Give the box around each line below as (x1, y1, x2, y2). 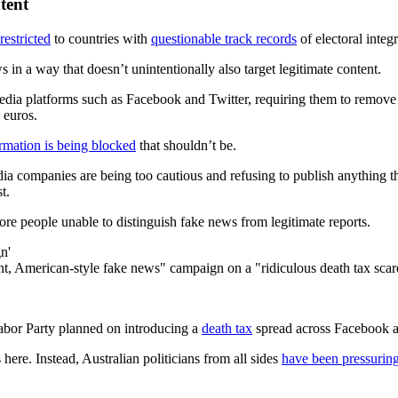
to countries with (51, 30, 151, 46)
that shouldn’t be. (136, 137, 236, 153)
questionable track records (151, 30, 297, 46)
